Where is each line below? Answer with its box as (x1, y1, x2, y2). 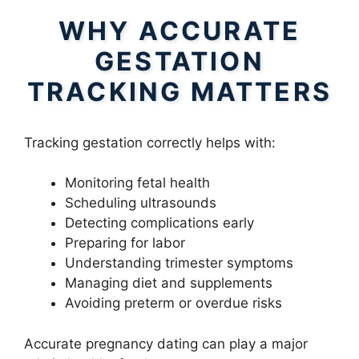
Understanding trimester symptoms (65, 255, 293, 272)
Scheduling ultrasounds (65, 195, 216, 212)
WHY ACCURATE (58, 14, 301, 46)
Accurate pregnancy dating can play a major (24, 335, 308, 352)
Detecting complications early (65, 215, 254, 232)
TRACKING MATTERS (26, 75, 333, 107)
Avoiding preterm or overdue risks (65, 295, 282, 312)
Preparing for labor (65, 235, 185, 252)
